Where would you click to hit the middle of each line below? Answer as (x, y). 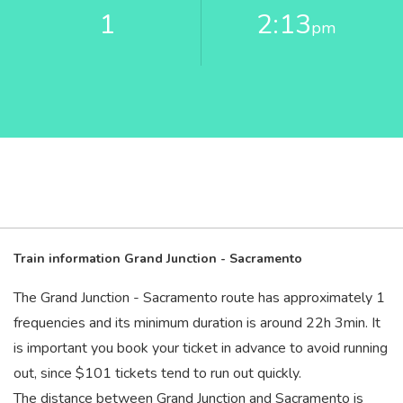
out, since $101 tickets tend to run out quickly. (157, 373)
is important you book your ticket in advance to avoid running (201, 348)
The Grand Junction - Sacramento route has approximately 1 (199, 298)
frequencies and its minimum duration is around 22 (169, 323)
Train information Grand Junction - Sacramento (158, 259)
